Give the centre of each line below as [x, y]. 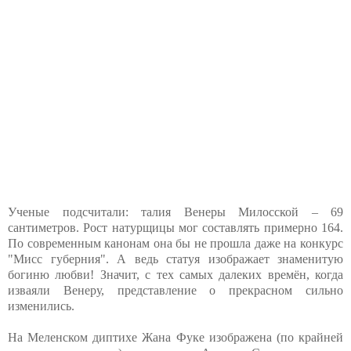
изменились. [41, 306]
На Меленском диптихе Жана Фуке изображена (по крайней [175, 337]
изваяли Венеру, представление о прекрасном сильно [175, 290]
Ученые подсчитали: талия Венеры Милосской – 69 [175, 212]
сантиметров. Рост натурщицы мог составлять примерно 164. [175, 227]
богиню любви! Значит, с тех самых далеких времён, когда [175, 274]
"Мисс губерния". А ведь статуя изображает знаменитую [175, 259]
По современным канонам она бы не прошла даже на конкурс [175, 243]
